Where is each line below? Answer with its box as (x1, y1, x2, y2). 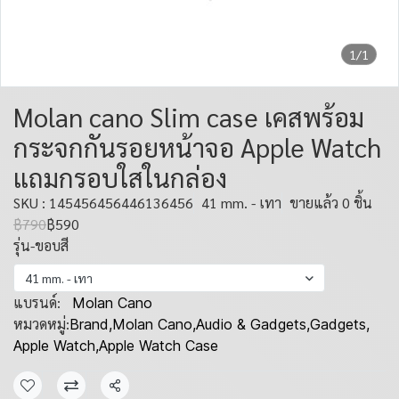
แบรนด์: (13, 293, 61, 312)
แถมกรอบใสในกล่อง (13, 160, 227, 194)
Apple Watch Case (99, 337, 218, 354)
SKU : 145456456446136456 (13, 193, 193, 212)
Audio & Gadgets (196, 315, 306, 333)
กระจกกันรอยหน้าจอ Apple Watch (13, 130, 381, 164)
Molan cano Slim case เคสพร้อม (13, 100, 364, 134)
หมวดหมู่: (13, 314, 69, 333)
